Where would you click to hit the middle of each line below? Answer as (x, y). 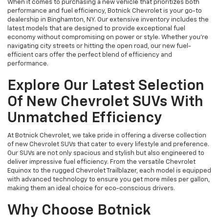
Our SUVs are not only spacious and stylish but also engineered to (106, 153)
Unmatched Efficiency (85, 118)
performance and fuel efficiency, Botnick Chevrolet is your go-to (105, 11)
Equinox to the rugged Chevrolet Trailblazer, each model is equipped (109, 171)
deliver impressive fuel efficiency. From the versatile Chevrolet (101, 162)
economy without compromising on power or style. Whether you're (108, 37)
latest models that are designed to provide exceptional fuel (96, 29)
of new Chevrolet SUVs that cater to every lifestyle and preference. (108, 144)
